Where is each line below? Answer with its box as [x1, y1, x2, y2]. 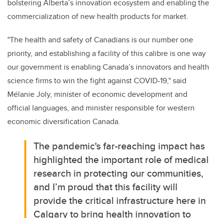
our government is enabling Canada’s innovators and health [7, 61, 209, 73]
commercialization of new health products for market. [7, 11, 188, 22]
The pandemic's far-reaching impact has [34, 139, 205, 153]
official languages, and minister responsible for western [7, 102, 195, 114]
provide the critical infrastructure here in [34, 193, 206, 208]
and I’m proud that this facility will [34, 180, 178, 194]
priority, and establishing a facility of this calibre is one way [7, 48, 206, 59]
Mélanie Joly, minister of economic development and [7, 89, 187, 100]
